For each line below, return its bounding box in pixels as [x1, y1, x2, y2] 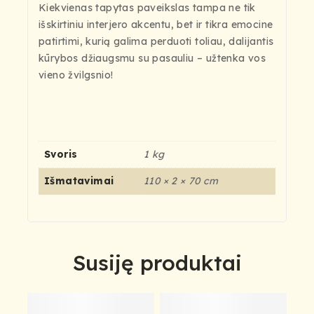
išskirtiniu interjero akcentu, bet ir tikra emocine [39, 18, 273, 32]
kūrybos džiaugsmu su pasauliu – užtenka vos [39, 52, 266, 65]
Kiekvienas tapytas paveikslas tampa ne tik [39, 1, 256, 15]
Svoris [44, 148, 78, 161]
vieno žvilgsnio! [39, 69, 114, 82]
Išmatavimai [44, 175, 114, 188]
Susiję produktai [72, 250, 242, 277]
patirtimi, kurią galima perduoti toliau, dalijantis [39, 35, 274, 48]
